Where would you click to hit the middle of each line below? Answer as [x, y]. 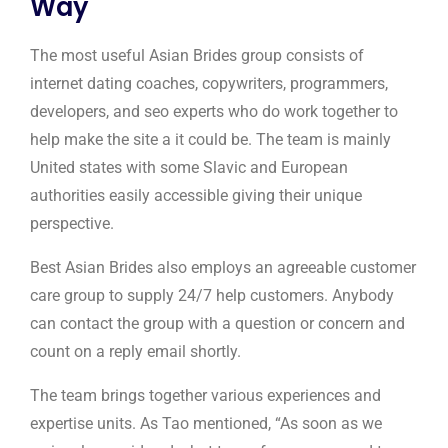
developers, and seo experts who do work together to [214, 111]
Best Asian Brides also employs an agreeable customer [223, 267]
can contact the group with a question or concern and [217, 323]
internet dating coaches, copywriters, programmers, [209, 83]
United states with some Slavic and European [189, 167]
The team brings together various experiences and [205, 395]
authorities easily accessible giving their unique [196, 195]
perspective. [72, 223]
